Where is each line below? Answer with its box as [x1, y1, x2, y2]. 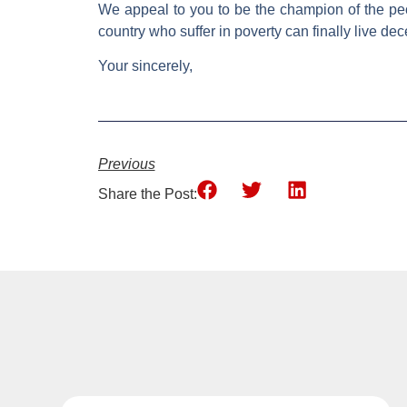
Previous [97, 156, 155, 173]
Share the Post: [97, 186, 197, 203]
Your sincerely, [97, 58, 193, 74]
